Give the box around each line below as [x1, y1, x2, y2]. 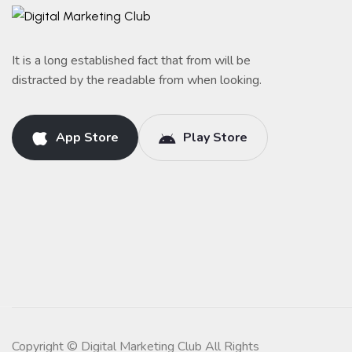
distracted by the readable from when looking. [12, 71, 262, 89]
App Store [53, 129, 119, 146]
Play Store [180, 129, 247, 146]
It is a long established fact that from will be [12, 52, 251, 69]
